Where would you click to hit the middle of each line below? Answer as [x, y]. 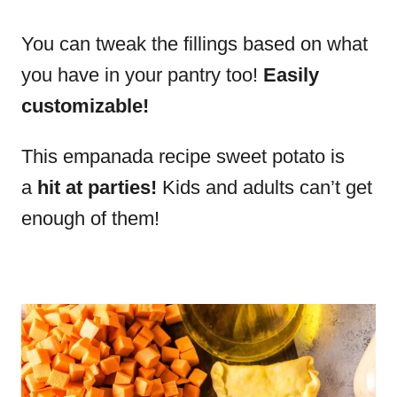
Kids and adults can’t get [265, 187]
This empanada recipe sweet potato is [183, 156]
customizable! [85, 106]
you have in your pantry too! [142, 75]
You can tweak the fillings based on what [195, 44]
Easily [291, 75]
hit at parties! [97, 187]
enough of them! [90, 218]
